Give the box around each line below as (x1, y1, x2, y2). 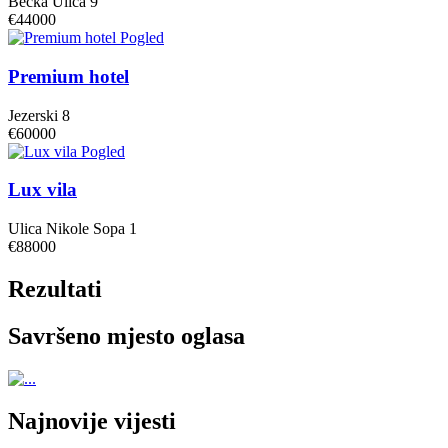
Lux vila (8, 179, 77, 201)
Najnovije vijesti (8, 407, 176, 434)
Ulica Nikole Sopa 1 (8, 220, 137, 238)
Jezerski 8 (8, 106, 70, 124)
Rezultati (8, 275, 102, 302)
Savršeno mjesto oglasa (8, 322, 245, 349)
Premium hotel (8, 65, 129, 87)
